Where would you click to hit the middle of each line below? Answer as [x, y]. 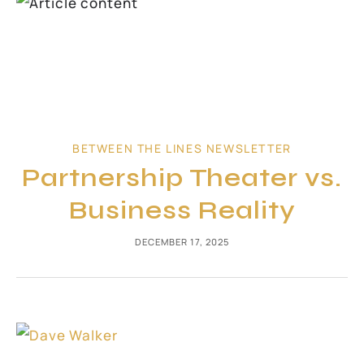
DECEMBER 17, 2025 [182, 241]
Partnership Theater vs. [182, 177]
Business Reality [182, 210]
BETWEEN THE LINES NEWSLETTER [182, 148]
